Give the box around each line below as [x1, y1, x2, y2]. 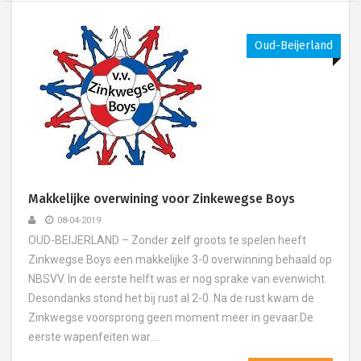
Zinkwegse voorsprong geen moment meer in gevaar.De [28, 311, 313, 324]
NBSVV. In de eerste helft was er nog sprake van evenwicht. [28, 272, 327, 285]
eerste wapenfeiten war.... [28, 330, 160, 343]
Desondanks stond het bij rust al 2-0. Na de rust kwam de [28, 292, 314, 305]
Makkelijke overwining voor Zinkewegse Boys [28, 191, 295, 206]
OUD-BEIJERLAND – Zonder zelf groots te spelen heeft [28, 234, 306, 247]
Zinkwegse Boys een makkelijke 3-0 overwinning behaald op [28, 253, 332, 266]
